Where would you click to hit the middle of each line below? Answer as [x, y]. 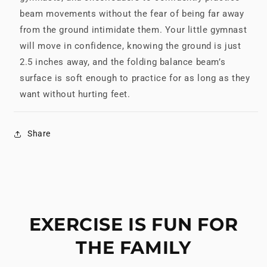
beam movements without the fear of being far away [132, 13]
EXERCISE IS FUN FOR [133, 224]
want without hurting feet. [75, 94]
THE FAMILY [133, 247]
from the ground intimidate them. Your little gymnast [133, 30]
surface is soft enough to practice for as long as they [135, 78]
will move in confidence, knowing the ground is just [131, 46]
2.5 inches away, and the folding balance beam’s [123, 62]
